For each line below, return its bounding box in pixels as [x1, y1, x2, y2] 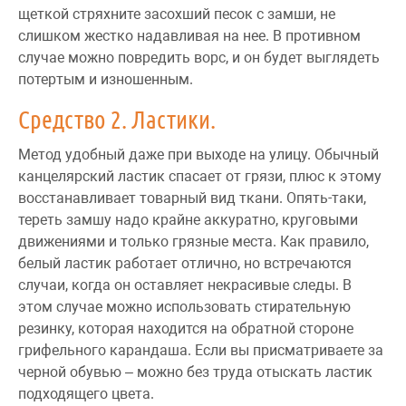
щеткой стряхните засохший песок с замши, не [18, 5, 335, 23]
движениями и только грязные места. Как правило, [18, 232, 369, 250]
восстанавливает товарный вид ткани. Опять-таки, [18, 188, 366, 207]
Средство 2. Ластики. [18, 105, 216, 133]
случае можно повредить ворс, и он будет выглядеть [18, 48, 380, 66]
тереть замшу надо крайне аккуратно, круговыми [18, 210, 358, 228]
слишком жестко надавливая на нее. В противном [18, 26, 361, 44]
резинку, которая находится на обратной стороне [18, 319, 353, 337]
